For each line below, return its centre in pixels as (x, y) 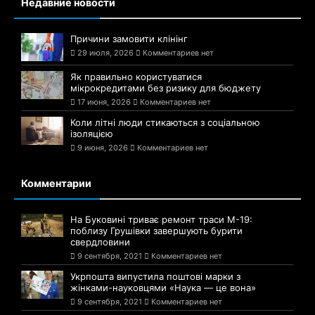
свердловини (100, 242)
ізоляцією (92, 133)
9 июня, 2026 (103, 147)
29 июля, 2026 (105, 53)
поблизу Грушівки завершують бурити (156, 230)
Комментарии (56, 183)
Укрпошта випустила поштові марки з (155, 276)
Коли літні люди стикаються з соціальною (165, 122)
